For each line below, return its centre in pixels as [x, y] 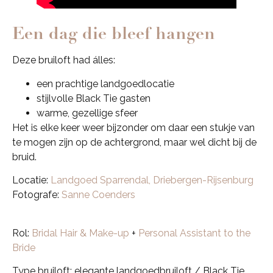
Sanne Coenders [98, 195]
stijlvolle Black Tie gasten [94, 98]
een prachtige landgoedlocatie [105, 83]
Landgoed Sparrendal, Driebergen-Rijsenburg [152, 180]
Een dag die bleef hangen [114, 34]
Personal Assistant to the [194, 233]
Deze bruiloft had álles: [64, 60]
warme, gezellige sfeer [87, 113]
